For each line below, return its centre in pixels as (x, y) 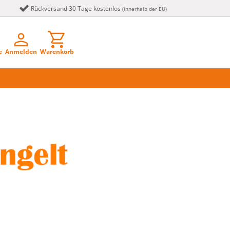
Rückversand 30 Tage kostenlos (76, 8)
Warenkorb (57, 51)
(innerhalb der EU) (145, 9)
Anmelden (21, 51)
